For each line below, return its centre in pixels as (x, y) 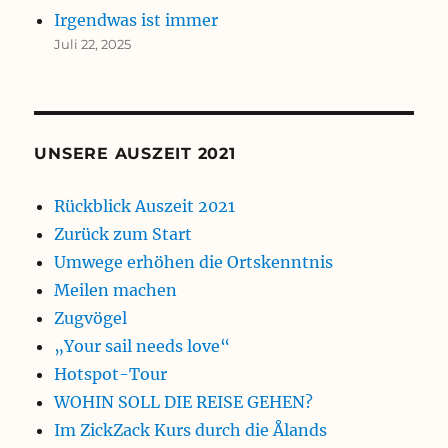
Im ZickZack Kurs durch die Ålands (191, 430)
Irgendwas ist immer (136, 20)
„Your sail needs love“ (142, 346)
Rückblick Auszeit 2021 (145, 206)
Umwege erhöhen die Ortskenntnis (194, 262)
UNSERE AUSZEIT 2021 (135, 154)
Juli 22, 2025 (93, 44)
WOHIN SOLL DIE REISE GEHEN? (184, 402)
